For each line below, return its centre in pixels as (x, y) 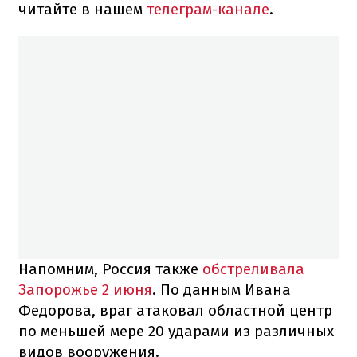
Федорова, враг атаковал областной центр (175, 311)
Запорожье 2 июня (85, 290)
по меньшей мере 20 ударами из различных (176, 331)
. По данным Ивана (222, 290)
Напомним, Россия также (110, 269)
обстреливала (253, 269)
